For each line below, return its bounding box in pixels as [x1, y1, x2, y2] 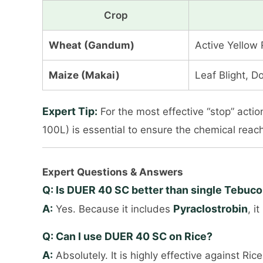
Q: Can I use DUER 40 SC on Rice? [42, 230, 213, 242]
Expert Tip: [42, 105, 97, 118]
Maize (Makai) [49, 69, 120, 82]
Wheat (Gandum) [49, 39, 134, 52]
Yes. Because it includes [53, 203, 173, 215]
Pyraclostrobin [173, 202, 248, 215]
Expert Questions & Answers [42, 166, 183, 178]
